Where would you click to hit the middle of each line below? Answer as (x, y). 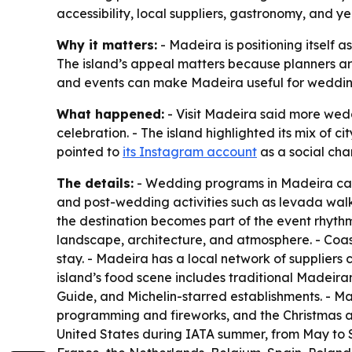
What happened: (110, 114)
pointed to (90, 151)
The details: (95, 183)
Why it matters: (107, 44)
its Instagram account (190, 151)
